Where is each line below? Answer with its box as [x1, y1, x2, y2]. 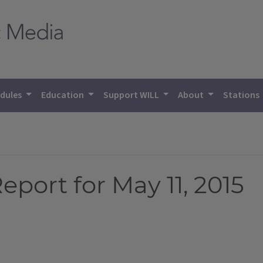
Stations [223, 89, 262, 102]
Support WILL [103, 89, 161, 102]
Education [41, 89, 86, 102]
